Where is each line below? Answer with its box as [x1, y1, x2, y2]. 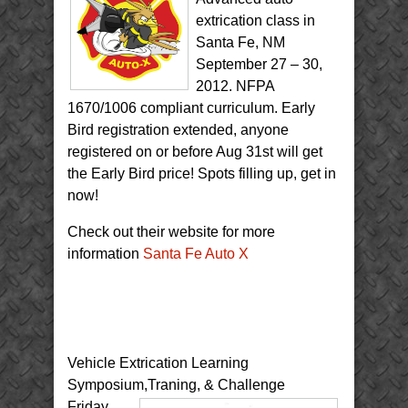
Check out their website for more [67, 223, 275, 240]
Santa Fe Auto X [143, 245, 249, 261]
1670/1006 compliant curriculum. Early [67, 99, 315, 116]
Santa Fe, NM [196, 34, 285, 50]
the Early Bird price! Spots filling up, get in [67, 165, 336, 181]
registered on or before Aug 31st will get [67, 143, 322, 159]
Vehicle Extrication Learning [67, 354, 249, 371]
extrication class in [196, 12, 315, 28]
